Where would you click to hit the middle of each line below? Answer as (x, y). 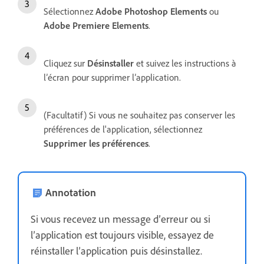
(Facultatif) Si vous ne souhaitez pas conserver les (139, 115)
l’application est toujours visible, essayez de (122, 234)
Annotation (71, 192)
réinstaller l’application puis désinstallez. (118, 250)
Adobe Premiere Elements (96, 25)
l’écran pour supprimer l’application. (112, 77)
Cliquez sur (65, 63)
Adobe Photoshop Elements (152, 11)
